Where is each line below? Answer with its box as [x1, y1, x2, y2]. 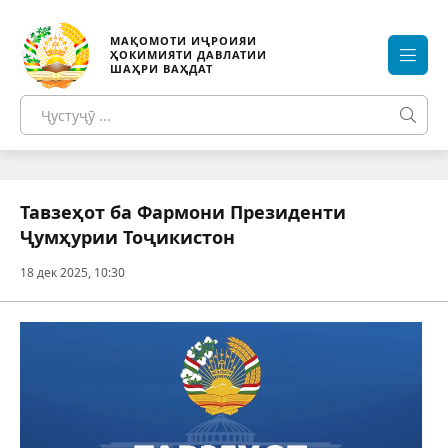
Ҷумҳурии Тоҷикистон [20, 225, 235, 249]
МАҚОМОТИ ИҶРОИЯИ [110, 33, 257, 48]
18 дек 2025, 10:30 [20, 264, 125, 281]
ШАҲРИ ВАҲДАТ [110, 61, 213, 76]
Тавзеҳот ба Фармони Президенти [20, 200, 346, 224]
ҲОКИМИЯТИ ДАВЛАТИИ [110, 47, 267, 62]
